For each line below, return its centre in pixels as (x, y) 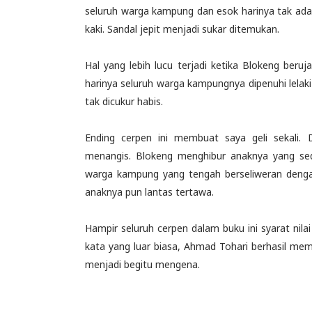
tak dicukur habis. (125, 101)
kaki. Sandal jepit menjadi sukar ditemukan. (182, 29)
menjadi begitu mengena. (142, 264)
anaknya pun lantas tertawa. (149, 192)
